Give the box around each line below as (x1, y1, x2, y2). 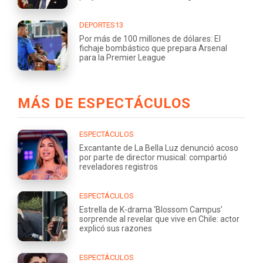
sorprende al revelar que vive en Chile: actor (79, 214, 240, 224)
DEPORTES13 (79, 20, 123, 29)
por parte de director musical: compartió (79, 152, 227, 162)
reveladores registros (79, 161, 158, 171)
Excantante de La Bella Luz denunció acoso (79, 143, 238, 153)
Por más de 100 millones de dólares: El (79, 33, 221, 43)
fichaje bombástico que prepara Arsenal (79, 43, 227, 53)
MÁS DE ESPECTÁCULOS (18, 95, 191, 112)
